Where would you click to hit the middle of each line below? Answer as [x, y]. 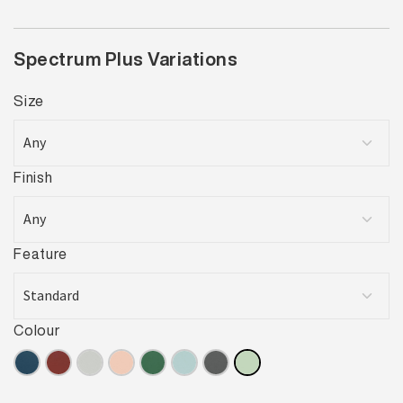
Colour [37, 330]
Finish [33, 177]
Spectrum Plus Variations [125, 58]
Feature [40, 253]
